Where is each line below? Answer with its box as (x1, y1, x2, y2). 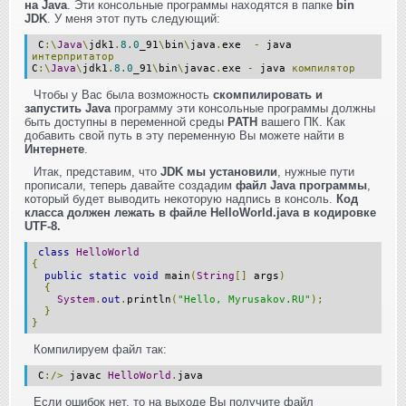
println (127, 293, 171, 305)
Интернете (24, 141, 84, 156)
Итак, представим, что (34, 164, 160, 179)
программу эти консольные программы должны (111, 101, 375, 115)
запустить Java (24, 101, 111, 115)
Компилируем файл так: (34, 342, 167, 356)
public (44, 269, 82, 282)
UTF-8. (24, 218, 61, 233)
